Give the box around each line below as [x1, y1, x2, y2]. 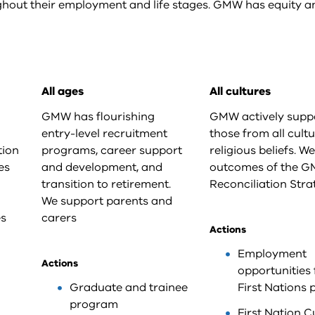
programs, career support [41, 143, 182, 158]
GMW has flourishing [41, 109, 155, 124]
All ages [41, 84, 84, 99]
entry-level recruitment [41, 126, 167, 141]
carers [41, 210, 77, 226]
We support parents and [41, 193, 172, 209]
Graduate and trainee [70, 280, 188, 295]
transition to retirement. [41, 176, 171, 192]
